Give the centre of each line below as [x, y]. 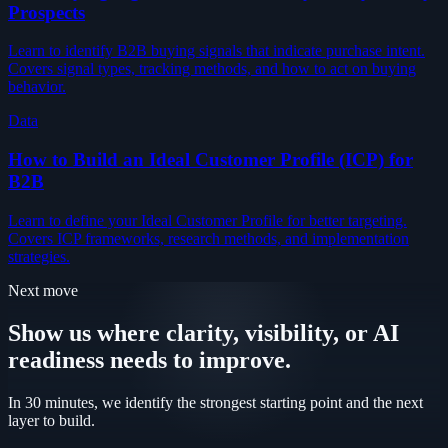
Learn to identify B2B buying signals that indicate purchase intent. [216, 51]
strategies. [39, 256]
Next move [43, 290]
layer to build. [51, 420]
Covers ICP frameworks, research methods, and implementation [208, 238]
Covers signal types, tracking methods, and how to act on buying [212, 69]
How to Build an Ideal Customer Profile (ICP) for [210, 160]
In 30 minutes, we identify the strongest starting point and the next [215, 402]
